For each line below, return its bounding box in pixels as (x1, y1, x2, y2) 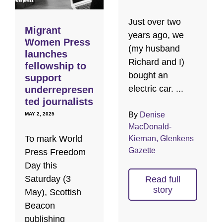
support (25, 72, 61, 83)
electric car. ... (128, 83, 183, 94)
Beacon (25, 200, 55, 211)
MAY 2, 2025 (25, 111, 55, 116)
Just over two (128, 16, 181, 27)
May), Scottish (25, 187, 81, 197)
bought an (128, 70, 168, 80)
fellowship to (25, 60, 86, 71)
